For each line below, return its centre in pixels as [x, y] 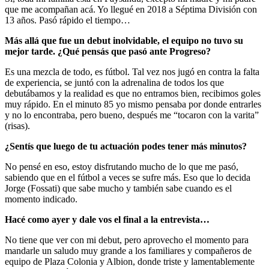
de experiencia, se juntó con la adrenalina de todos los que [114, 82]
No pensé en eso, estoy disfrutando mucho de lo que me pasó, [122, 166]
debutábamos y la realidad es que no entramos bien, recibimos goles [133, 93]
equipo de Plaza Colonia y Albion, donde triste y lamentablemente [130, 261]
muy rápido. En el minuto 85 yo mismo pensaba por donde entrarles [133, 104]
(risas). [17, 125]
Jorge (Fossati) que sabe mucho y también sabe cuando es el [118, 188]
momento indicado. [41, 199]
